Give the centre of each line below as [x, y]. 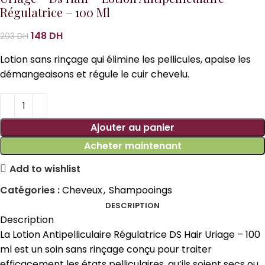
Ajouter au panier [132, 128]
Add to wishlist [45, 169]
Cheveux [82, 190]
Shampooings [140, 190]
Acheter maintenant [132, 146]
